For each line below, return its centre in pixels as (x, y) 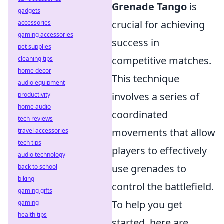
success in (136, 43)
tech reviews (35, 119)
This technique (146, 79)
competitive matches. (162, 61)
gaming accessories (46, 35)
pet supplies (35, 47)
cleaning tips (35, 59)
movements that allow (164, 133)
